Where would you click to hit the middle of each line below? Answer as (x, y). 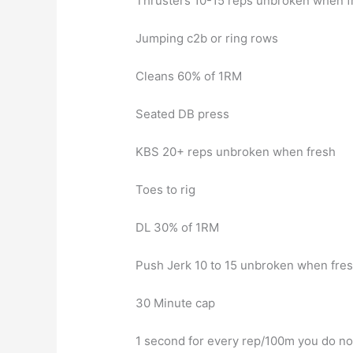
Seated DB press (183, 114)
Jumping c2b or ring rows (207, 39)
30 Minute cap (176, 303)
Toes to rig (166, 190)
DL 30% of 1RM (178, 228)
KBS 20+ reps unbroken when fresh (236, 152)
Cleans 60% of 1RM (189, 76)
